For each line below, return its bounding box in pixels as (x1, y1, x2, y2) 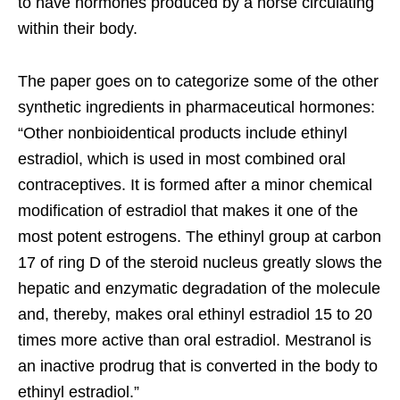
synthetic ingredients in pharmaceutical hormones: (18, 97, 375, 116)
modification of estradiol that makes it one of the (18, 201, 358, 220)
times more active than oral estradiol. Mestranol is (18, 330, 371, 349)
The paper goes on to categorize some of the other (18, 71, 379, 90)
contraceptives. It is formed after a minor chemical (18, 175, 372, 194)
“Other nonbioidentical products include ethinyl (18, 123, 347, 142)
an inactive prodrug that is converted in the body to (18, 356, 378, 375)
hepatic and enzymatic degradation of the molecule (18, 279, 380, 297)
